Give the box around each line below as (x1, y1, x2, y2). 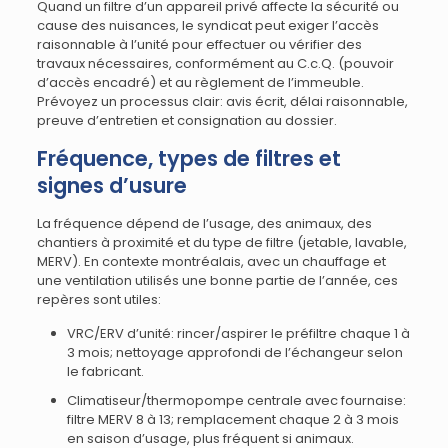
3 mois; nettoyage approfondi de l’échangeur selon (66, 343, 403, 362)
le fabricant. (66, 362, 144, 381)
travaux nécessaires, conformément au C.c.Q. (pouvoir (36, 54, 394, 73)
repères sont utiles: (36, 290, 161, 309)
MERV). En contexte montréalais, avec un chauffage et (36, 252, 386, 271)
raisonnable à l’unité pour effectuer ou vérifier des (36, 35, 362, 54)
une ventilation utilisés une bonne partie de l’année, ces (36, 271, 398, 290)
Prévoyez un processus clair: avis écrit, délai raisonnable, (36, 92, 408, 111)
